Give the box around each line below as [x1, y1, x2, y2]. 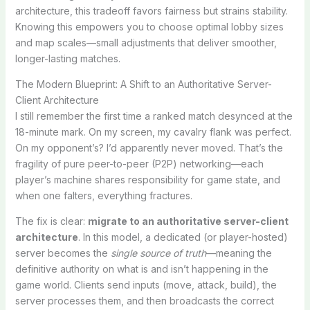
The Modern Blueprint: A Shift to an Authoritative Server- [15, 77, 272, 90]
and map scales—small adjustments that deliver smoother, [15, 36, 277, 48]
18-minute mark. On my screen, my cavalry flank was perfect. [15, 125, 291, 138]
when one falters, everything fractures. [15, 189, 192, 201]
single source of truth [110, 246, 206, 259]
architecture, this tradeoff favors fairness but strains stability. [15, 4, 288, 17]
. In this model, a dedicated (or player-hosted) [77, 230, 288, 243]
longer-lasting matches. [15, 52, 120, 64]
